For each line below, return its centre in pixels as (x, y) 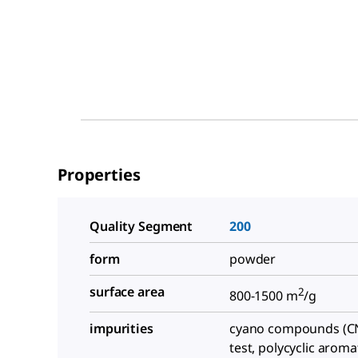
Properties (99, 175)
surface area (127, 292)
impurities (121, 329)
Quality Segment (141, 226)
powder (253, 259)
